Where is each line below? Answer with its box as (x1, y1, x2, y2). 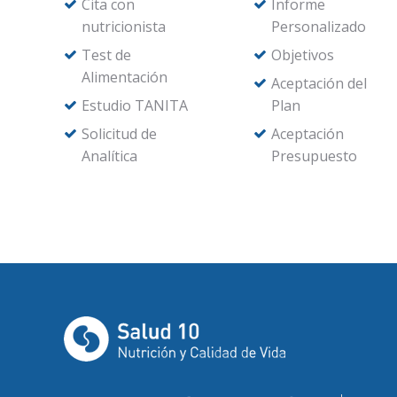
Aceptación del (270, 74, 367, 93)
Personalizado (270, 17, 366, 36)
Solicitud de (82, 124, 157, 144)
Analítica (82, 146, 137, 166)
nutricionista (82, 17, 166, 36)
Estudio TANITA (82, 96, 188, 115)
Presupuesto (270, 146, 357, 166)
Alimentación (82, 67, 167, 87)
